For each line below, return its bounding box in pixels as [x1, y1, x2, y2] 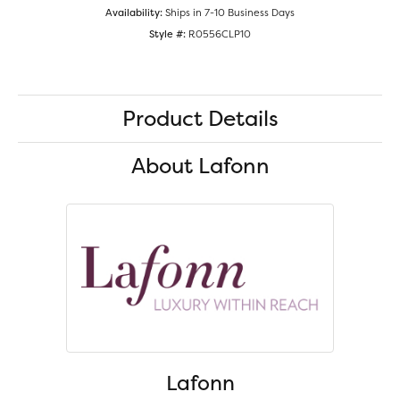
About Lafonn [130, 151, 270, 181]
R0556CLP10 [188, 27, 251, 42]
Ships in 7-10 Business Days [165, 5, 295, 21]
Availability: [105, 5, 162, 21]
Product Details [121, 104, 279, 134]
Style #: [149, 27, 186, 42]
